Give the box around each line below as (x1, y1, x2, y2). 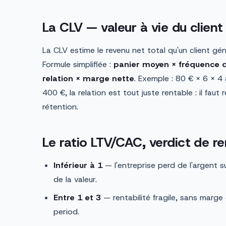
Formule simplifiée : (42, 59, 114, 70)
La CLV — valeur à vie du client (42, 19, 223, 36)
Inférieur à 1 (53, 160, 102, 171)
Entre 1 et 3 (53, 192, 101, 203)
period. (53, 206, 79, 217)
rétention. (42, 101, 78, 112)
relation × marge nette (42, 73, 134, 84)
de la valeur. (53, 174, 97, 185)
